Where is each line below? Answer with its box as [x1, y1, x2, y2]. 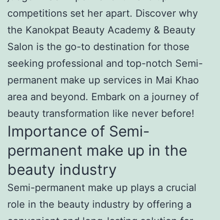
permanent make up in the [7, 141, 187, 159]
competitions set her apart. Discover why [7, 7, 198, 19]
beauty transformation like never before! [7, 107, 194, 119]
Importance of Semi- [7, 122, 150, 140]
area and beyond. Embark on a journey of [7, 90, 199, 103]
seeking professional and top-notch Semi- [7, 57, 203, 69]
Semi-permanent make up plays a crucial [7, 181, 196, 193]
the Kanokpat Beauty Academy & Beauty [7, 24, 195, 36]
